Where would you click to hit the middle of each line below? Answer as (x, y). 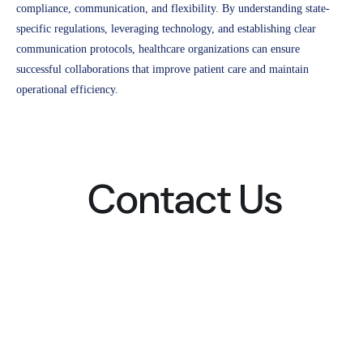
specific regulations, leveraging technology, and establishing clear (166, 29)
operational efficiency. (67, 90)
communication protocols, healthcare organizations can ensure (158, 49)
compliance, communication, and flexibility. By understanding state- (173, 9)
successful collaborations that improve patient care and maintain (162, 70)
